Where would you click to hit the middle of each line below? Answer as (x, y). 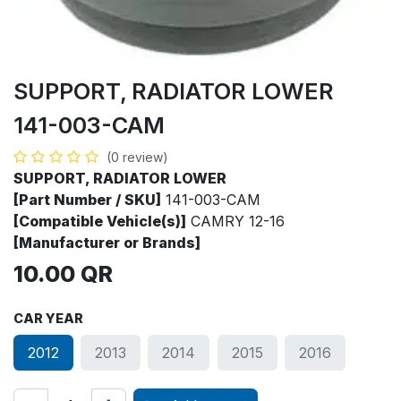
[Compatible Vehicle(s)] (100, 222)
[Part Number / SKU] (87, 200)
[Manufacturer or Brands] (107, 243)
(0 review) (137, 158)
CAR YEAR (48, 319)
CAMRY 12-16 (235, 222)
